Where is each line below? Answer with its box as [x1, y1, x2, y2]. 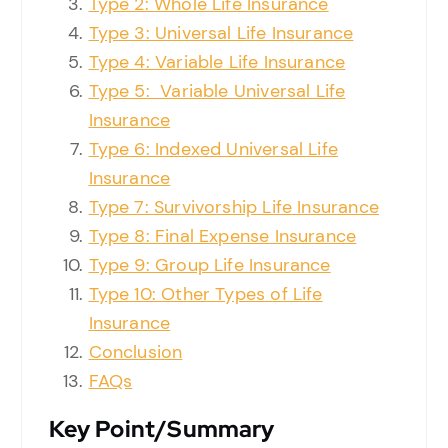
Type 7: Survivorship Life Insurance [88, 195, 379, 220]
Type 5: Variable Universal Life [88, 79, 346, 104]
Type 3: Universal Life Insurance [88, 21, 354, 46]
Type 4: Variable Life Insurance [88, 50, 346, 75]
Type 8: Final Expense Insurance [88, 224, 357, 249]
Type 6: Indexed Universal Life [88, 137, 339, 162]
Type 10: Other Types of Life [88, 282, 323, 307]
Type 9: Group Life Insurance [88, 253, 331, 278]
